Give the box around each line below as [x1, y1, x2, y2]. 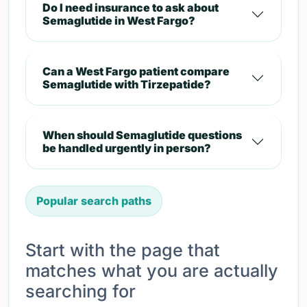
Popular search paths [36, 194, 151, 208]
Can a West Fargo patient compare [42, 64, 230, 78]
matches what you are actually [25, 260, 278, 281]
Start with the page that [25, 240, 220, 260]
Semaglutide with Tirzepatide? [42, 77, 211, 91]
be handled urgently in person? [42, 141, 211, 155]
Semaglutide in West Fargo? [42, 14, 195, 27]
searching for [25, 281, 136, 302]
